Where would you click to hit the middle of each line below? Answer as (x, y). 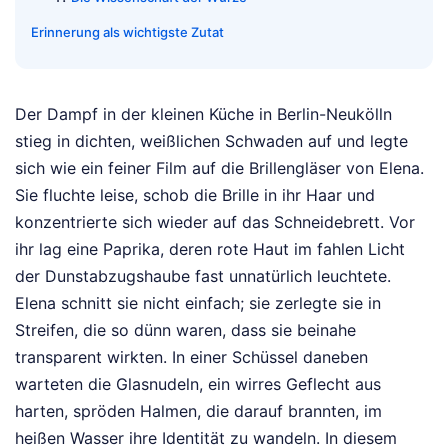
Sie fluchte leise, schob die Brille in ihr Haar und (195, 194)
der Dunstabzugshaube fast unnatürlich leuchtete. (203, 275)
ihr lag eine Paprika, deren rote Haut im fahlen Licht (210, 248)
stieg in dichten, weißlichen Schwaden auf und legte (211, 140)
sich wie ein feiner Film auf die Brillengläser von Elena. (219, 167)
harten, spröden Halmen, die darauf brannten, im (198, 410)
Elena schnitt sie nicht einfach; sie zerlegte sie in (198, 302)
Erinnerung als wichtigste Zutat (127, 31)
